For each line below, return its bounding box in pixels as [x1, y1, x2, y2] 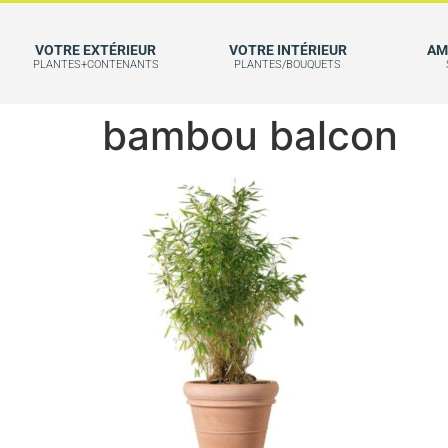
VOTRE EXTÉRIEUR [35, 42, 157, 58]
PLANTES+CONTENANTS [32, 58, 159, 71]
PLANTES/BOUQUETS [234, 58, 342, 71]
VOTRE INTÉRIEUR [228, 42, 347, 58]
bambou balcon [102, 111, 398, 160]
